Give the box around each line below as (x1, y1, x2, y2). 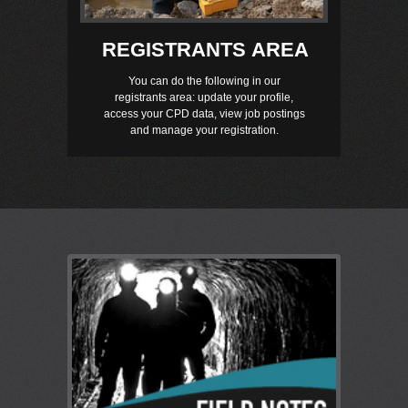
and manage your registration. (129, 124, 279, 138)
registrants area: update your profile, (115, 91, 293, 105)
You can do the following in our (127, 75, 280, 88)
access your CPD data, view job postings (103, 107, 305, 121)
